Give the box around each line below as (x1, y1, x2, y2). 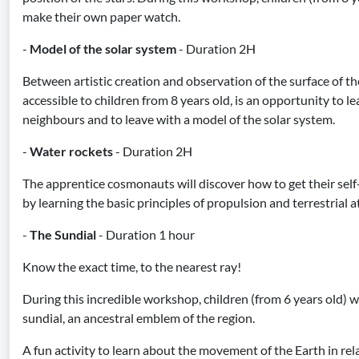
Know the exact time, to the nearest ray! (22, 259, 241, 274)
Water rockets (27, 143, 113, 159)
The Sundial (27, 227, 96, 242)
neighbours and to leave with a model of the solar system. (22, 111, 335, 127)
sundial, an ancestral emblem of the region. (22, 310, 255, 325)
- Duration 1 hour (96, 227, 195, 242)
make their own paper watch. (22, 9, 180, 24)
